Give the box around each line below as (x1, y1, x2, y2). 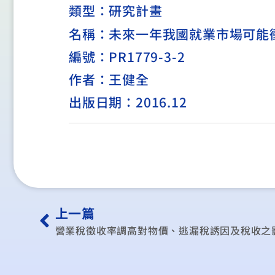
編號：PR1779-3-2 (69, 47, 185, 66)
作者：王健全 (69, 69, 149, 88)
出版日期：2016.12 (69, 92, 187, 111)
